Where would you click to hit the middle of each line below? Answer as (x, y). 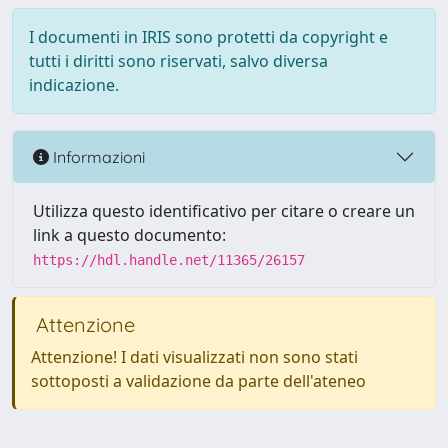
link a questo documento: (129, 235)
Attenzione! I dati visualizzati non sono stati (194, 357)
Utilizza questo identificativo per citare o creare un (224, 211)
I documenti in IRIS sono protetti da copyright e (208, 37)
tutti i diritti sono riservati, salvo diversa (178, 61)
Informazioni (97, 156)
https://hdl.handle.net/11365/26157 (169, 260)
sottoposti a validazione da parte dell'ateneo (198, 381)
